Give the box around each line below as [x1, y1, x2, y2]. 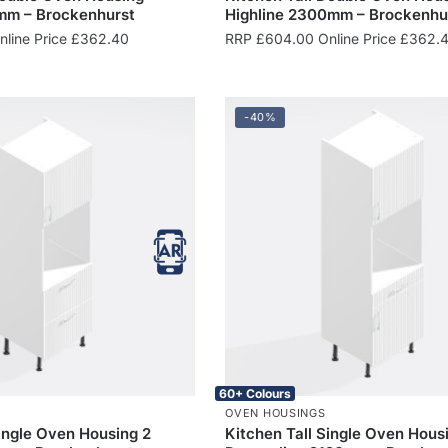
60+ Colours [219, 385, 292, 401]
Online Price [314, 29, 401, 47]
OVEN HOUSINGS [225, 405, 326, 420]
